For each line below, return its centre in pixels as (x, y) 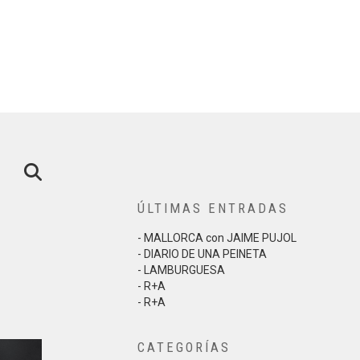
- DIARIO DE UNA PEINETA (202, 254)
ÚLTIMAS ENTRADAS (213, 209)
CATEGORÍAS (184, 348)
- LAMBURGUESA (181, 270)
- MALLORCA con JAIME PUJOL (217, 238)
